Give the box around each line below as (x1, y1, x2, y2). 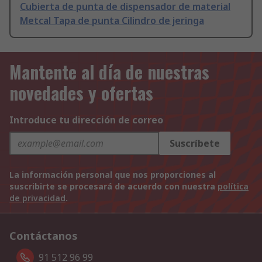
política (218, 181, 249, 192)
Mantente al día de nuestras (9, 58, 209, 85)
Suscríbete (170, 137, 220, 150)
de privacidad (9, 192, 65, 204)
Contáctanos (9, 229, 78, 243)
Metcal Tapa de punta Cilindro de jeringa (20, 14, 204, 27)
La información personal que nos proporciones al (9, 169, 216, 181)
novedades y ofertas (9, 80, 153, 106)
